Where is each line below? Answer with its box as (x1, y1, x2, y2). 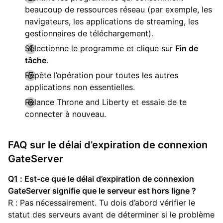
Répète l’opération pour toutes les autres (25, 70, 178, 81)
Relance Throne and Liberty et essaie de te (25, 97, 187, 108)
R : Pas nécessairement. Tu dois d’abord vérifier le (8, 198, 195, 208)
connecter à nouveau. (25, 109, 106, 119)
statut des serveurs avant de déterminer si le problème (8, 210, 215, 220)
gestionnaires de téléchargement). (25, 28, 153, 39)
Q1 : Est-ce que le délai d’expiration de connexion (8, 174, 194, 184)
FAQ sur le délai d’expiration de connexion (8, 139, 208, 151)
